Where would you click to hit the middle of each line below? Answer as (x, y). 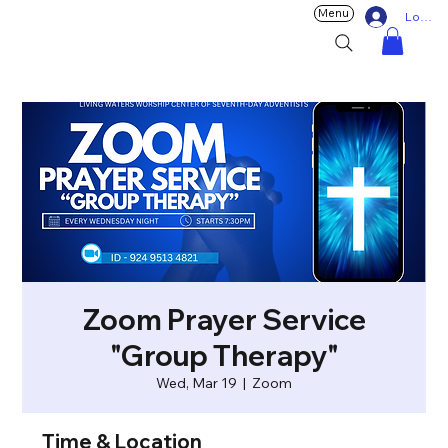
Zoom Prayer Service (224, 320)
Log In (422, 16)
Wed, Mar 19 (196, 383)
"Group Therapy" (224, 356)
